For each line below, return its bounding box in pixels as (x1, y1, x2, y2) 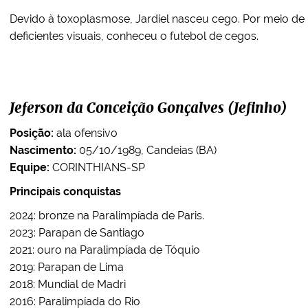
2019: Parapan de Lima (10, 261, 124, 274)
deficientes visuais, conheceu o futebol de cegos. (10, 30, 258, 43)
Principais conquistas (10, 185, 121, 198)
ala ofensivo (54, 126, 118, 140)
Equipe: (10, 161, 49, 174)
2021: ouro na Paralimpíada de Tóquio (10, 243, 200, 256)
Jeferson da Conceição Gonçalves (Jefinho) (10, 102, 287, 115)
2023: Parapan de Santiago (10, 226, 144, 239)
